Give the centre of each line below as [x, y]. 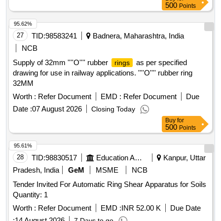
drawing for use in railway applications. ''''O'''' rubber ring [103, 73]
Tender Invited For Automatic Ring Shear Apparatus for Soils [110, 184]
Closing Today [113, 109]
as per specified [161, 63]
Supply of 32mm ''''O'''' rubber [61, 63]
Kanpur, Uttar [184, 158]
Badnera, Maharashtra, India [137, 36]
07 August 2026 [57, 109]
